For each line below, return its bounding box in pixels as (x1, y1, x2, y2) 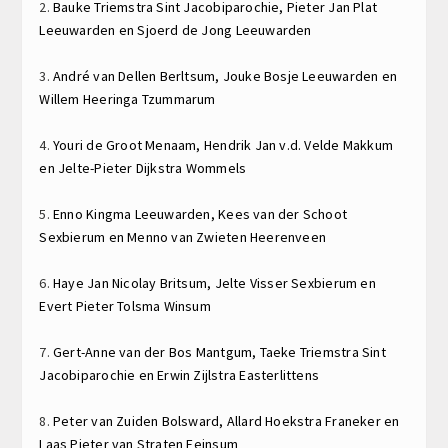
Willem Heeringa (39, 89, 142, 108)
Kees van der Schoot (218, 204, 348, 223)
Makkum (342, 135, 393, 154)
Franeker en (325, 411, 400, 430)
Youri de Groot (53, 135, 146, 154)
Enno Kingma (53, 204, 135, 223)
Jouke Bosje (222, 66, 303, 85)
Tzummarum (141, 89, 216, 108)
